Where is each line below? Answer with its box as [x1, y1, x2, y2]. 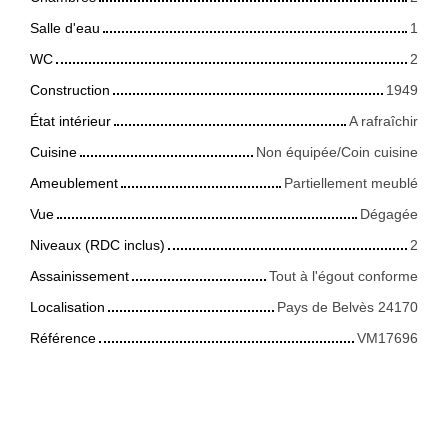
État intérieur [30, 112, 111, 129]
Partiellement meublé [284, 174, 418, 191]
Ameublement [30, 174, 118, 191]
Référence [30, 329, 96, 346]
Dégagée [360, 205, 418, 222]
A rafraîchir [349, 112, 418, 129]
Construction [30, 81, 110, 98]
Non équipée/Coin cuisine [256, 143, 418, 160]
